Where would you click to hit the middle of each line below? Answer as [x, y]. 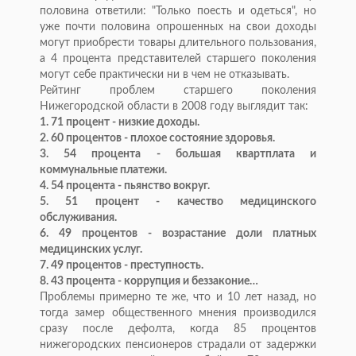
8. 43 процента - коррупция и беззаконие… [149, 282]
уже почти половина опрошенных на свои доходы [178, 27]
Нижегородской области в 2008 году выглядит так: [174, 107]
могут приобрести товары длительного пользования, [178, 43]
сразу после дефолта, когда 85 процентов [178, 329]
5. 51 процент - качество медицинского [178, 202]
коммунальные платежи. [103, 170]
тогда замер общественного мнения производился [178, 313]
